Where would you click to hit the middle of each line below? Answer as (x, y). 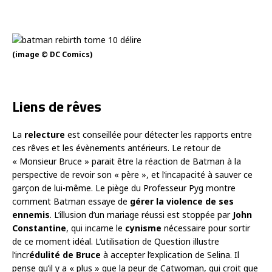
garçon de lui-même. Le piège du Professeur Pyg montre (124, 188)
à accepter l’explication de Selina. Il (170, 254)
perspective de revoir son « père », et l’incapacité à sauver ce (132, 174)
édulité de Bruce (65, 254)
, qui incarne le (96, 228)
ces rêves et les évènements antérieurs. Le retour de (117, 148)
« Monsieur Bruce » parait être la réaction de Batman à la (127, 161)
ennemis (31, 214)
